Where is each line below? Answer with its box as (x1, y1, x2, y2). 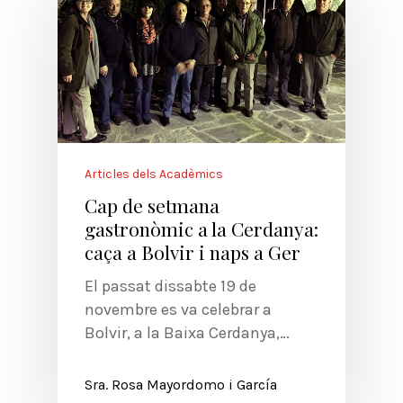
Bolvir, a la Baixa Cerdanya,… (85, 322, 290, 343)
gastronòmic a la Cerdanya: (85, 215, 318, 241)
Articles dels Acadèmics (85, 166, 223, 182)
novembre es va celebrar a (85, 299, 272, 319)
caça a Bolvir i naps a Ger (85, 238, 300, 264)
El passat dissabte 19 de (85, 275, 256, 296)
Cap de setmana (85, 192, 219, 218)
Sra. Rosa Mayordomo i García (85, 375, 277, 393)
